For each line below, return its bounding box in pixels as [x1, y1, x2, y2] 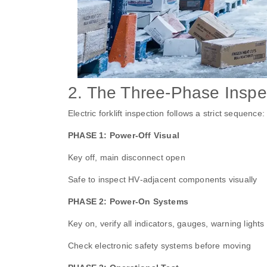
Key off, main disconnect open [68, 153, 185, 163]
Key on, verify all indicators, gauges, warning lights [68, 219, 265, 229]
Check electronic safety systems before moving [68, 241, 251, 251]
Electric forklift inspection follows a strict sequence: [68, 108, 265, 119]
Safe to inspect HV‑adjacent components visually [68, 175, 257, 185]
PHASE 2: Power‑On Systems [68, 197, 188, 207]
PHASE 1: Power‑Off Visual [68, 131, 179, 141]
